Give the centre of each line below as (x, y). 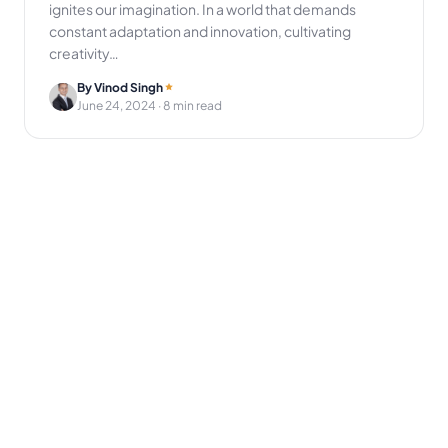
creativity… (84, 52)
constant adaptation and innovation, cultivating (200, 30)
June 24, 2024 (116, 105)
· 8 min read (189, 105)
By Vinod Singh (120, 87)
